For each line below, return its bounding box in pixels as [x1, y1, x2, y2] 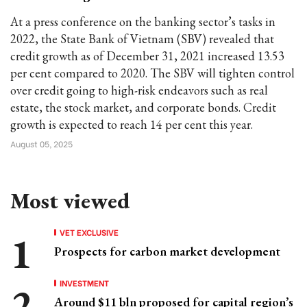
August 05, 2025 [10, 138, 73, 149]
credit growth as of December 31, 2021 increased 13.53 [10, 48, 284, 64]
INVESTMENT [60, 277, 109, 288]
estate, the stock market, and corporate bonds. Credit [10, 99, 276, 115]
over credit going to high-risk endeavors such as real [10, 82, 268, 98]
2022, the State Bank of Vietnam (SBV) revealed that [10, 31, 274, 47]
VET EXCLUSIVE [60, 226, 119, 238]
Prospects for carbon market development [54, 243, 280, 259]
